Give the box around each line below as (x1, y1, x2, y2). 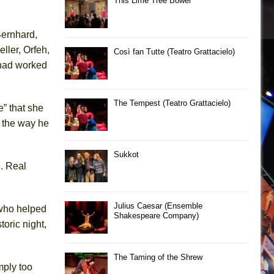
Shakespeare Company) (114, 210, 199, 220)
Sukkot (114, 149, 139, 159)
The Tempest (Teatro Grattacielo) (114, 98, 231, 108)
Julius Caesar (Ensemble (114, 201, 202, 210)
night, (23, 218, 46, 229)
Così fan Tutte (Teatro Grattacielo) (114, 46, 235, 56)
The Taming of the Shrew (114, 252, 202, 262)
